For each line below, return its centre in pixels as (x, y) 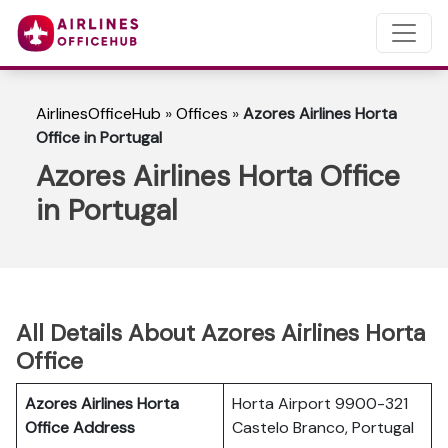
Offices (202, 113)
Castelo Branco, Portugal (323, 427)
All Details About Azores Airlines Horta (220, 333)
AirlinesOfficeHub (98, 113)
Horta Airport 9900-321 (320, 403)
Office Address (80, 427)
